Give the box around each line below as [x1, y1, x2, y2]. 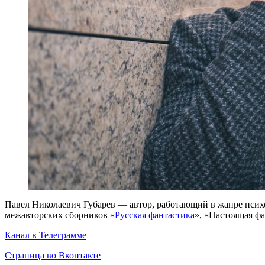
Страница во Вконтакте [5, 250, 101, 260]
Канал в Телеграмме [5, 230, 86, 240]
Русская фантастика [115, 209, 195, 220]
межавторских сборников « [5, 209, 115, 220]
